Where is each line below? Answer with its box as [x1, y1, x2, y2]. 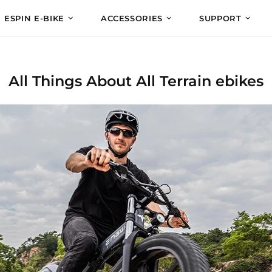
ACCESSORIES [100, 13, 163, 23]
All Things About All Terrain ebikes [8, 72, 263, 90]
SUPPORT [199, 13, 242, 23]
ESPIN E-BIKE [4, 13, 64, 23]
